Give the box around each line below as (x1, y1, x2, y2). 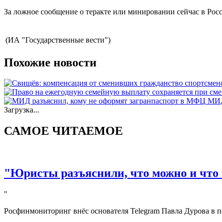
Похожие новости (4, 55, 97, 69)
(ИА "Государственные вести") (5, 35, 111, 44)
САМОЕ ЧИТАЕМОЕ (4, 124, 123, 138)
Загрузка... (4, 106, 39, 114)
